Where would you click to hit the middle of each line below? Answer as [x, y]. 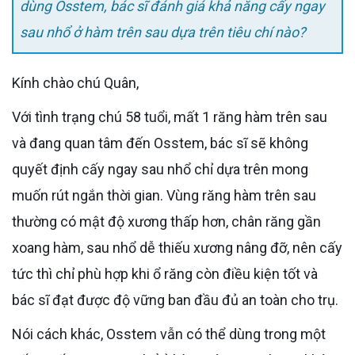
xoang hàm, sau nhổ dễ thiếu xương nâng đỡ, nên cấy [177, 247]
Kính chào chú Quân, [80, 82]
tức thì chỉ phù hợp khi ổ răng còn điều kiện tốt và [165, 273]
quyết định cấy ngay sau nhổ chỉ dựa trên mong [160, 169]
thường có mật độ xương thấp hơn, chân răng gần [166, 221]
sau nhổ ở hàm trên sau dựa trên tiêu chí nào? [163, 32]
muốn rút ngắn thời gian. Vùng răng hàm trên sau [164, 195]
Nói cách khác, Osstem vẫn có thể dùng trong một [17, 334]
